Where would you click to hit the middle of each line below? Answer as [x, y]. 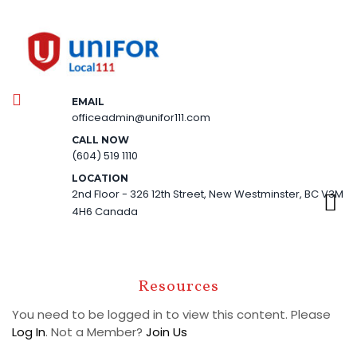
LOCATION [100, 178]
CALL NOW [100, 139]
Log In [29, 331]
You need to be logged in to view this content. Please [171, 314]
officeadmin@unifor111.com [141, 117]
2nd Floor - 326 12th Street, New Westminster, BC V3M [207, 194]
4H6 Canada [104, 211]
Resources [178, 286]
